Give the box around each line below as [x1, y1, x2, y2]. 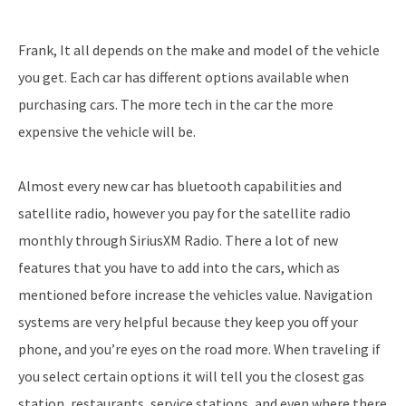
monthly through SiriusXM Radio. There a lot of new [18, 231, 338, 250]
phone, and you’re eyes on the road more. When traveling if [18, 340, 381, 359]
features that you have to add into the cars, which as [18, 258, 340, 277]
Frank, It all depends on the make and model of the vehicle [18, 41, 380, 60]
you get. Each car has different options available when [18, 68, 349, 87]
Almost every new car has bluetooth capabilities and [18, 177, 342, 196]
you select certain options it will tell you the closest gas [18, 367, 364, 386]
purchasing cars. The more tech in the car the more [18, 95, 333, 114]
